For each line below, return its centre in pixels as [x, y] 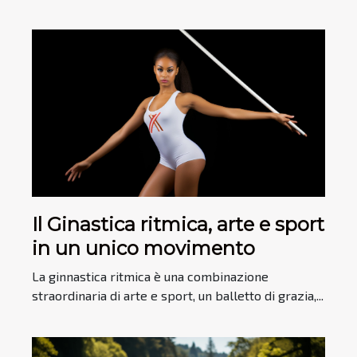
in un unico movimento [143, 248]
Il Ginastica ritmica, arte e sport [178, 224]
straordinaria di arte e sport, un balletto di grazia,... [178, 295]
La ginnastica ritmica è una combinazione [150, 276]
